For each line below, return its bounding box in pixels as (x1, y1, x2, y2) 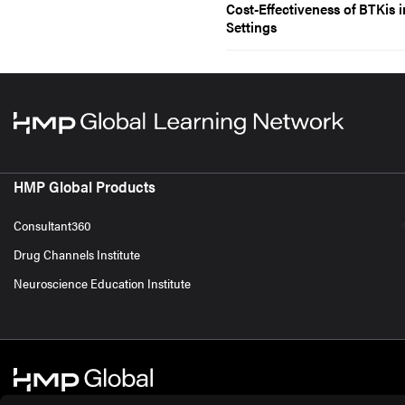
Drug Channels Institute (14, 245, 140, 263)
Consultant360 (14, 216, 91, 234)
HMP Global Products (14, 175, 155, 197)
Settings (226, 15, 277, 37)
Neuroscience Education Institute (14, 274, 191, 292)
